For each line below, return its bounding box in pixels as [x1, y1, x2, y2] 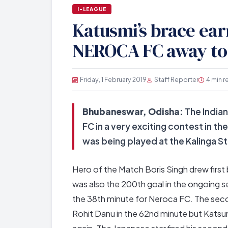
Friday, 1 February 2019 [80, 75, 147, 84]
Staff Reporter [154, 75, 198, 84]
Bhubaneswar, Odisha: [82, 106, 183, 118]
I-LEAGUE [77, 6, 106, 12]
